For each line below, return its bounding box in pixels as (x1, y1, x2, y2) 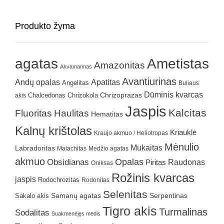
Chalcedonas (28, 92, 65, 99)
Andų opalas (15, 77, 60, 87)
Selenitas (103, 188, 147, 200)
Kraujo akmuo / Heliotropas (94, 129, 168, 137)
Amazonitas (94, 60, 145, 71)
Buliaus (178, 79, 199, 87)
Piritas (145, 158, 166, 167)
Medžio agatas (88, 145, 128, 152)
